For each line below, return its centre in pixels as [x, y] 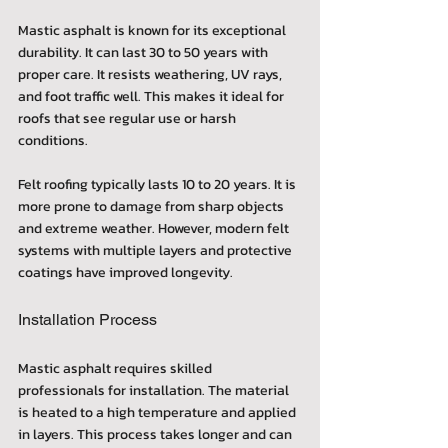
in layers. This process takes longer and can [156, 434]
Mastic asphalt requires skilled [116, 368]
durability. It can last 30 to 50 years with [144, 52]
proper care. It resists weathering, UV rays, [151, 74]
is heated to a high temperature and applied [158, 412]
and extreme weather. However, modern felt [155, 228]
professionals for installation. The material [155, 390]
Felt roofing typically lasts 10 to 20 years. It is [158, 184]
